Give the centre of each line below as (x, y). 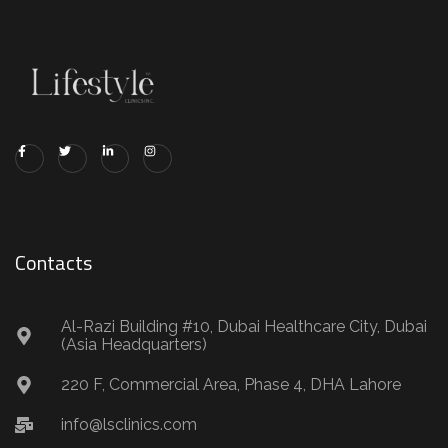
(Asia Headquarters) (133, 344)
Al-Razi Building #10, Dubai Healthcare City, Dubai (243, 326)
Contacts (53, 262)
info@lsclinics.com (128, 424)
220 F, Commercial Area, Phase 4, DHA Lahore (230, 384)
